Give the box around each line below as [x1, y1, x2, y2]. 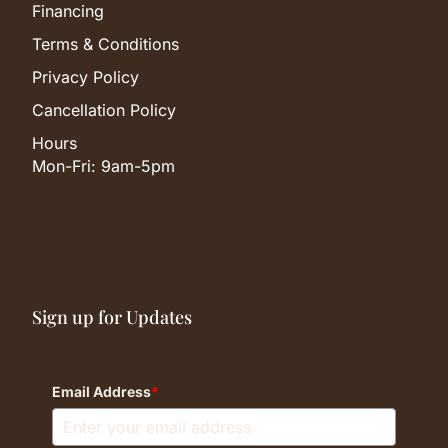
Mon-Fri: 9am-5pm [32, 155, 175, 176]
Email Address [52, 382, 151, 400]
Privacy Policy [32, 66, 139, 87]
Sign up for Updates [32, 304, 192, 329]
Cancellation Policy [32, 99, 176, 120]
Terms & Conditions [32, 33, 179, 54]
